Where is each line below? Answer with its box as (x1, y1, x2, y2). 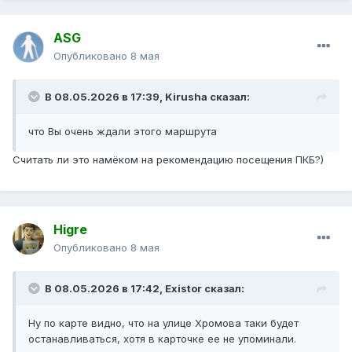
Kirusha (165, 90, 207, 104)
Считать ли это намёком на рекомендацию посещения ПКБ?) (13, 153, 327, 167)
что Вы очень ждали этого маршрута (28, 125, 217, 138)
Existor (165, 282, 202, 295)
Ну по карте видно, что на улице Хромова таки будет (28, 317, 299, 330)
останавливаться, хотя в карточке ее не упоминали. (28, 332, 296, 346)
